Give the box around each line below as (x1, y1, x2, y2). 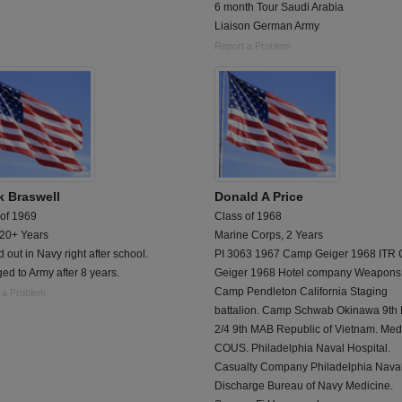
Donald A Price (214, 188, 303, 204)
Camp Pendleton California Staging (214, 284, 388, 298)
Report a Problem (214, 39, 291, 51)
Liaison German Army (214, 19, 319, 32)
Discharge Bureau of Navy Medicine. (214, 379, 393, 392)
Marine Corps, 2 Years (214, 228, 323, 241)
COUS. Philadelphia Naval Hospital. (214, 341, 390, 354)
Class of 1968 (214, 209, 282, 223)
